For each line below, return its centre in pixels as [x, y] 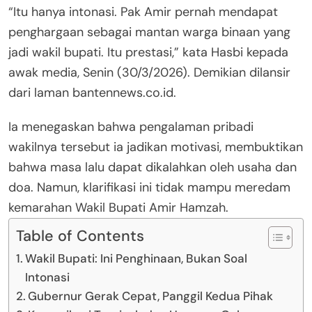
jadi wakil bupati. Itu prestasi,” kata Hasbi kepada [148, 53]
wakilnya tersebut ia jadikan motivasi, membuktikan [156, 147]
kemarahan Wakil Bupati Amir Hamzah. [118, 208]
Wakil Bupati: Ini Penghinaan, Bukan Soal [136, 259]
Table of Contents [80, 236]
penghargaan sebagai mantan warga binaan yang [149, 32]
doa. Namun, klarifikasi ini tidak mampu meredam [149, 188]
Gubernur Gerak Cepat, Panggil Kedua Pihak [151, 296]
